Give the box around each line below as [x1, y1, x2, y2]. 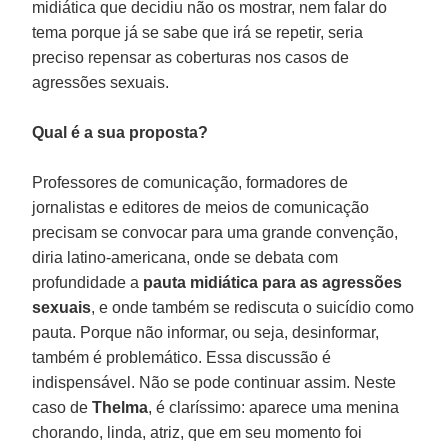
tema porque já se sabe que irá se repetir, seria [32, 23, 364, 41]
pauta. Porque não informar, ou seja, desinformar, [32, 323, 380, 341]
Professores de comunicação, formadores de [32, 173, 349, 191]
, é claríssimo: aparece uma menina [148, 398, 400, 416]
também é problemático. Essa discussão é [32, 348, 332, 366]
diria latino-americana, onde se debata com [32, 248, 339, 266]
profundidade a [32, 273, 144, 291]
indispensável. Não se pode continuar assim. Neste [32, 373, 397, 391]
